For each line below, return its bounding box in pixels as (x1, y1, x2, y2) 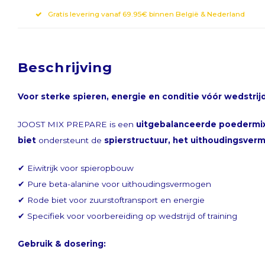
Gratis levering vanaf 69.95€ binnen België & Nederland (48, 9, 245, 18)
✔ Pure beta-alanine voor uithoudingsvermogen (18, 179, 211, 189)
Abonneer (108, 230, 153, 240)
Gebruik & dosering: (18, 239, 106, 248)
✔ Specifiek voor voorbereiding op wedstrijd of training (18, 211, 237, 221)
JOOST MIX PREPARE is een (18, 119, 136, 129)
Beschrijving (18, 59, 113, 76)
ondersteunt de (36, 135, 104, 145)
